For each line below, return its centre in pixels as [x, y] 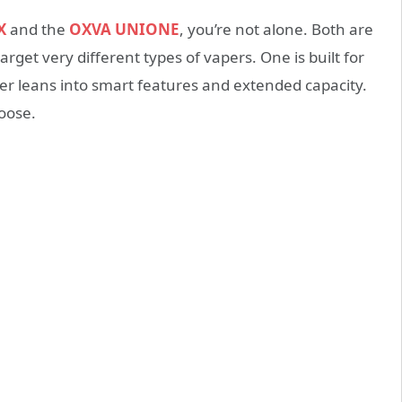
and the [36, 30]
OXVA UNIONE [124, 30]
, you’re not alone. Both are [276, 30]
